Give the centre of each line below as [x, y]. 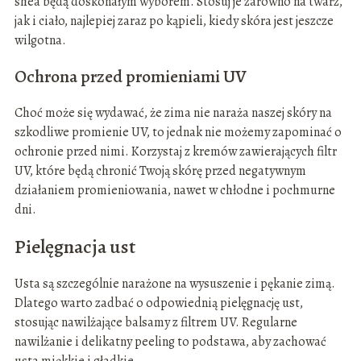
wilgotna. [40, 41]
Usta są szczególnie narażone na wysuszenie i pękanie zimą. [174, 284]
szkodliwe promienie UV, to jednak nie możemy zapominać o [178, 133]
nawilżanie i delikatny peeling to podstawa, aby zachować [170, 342]
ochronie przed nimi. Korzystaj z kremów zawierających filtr [175, 152]
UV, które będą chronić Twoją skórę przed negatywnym [160, 171]
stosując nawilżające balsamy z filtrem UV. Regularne [156, 323]
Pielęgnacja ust [75, 247]
